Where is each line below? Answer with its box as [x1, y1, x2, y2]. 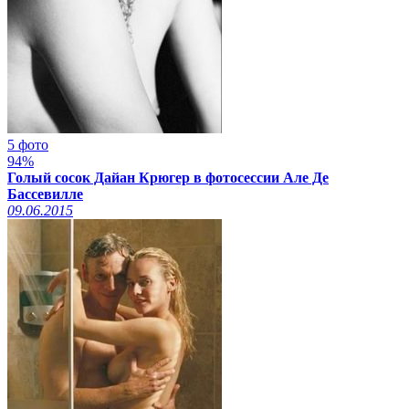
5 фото [7, 136, 48, 152]
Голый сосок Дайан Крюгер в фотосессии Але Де [7, 169, 329, 185]
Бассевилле [7, 185, 83, 202]
